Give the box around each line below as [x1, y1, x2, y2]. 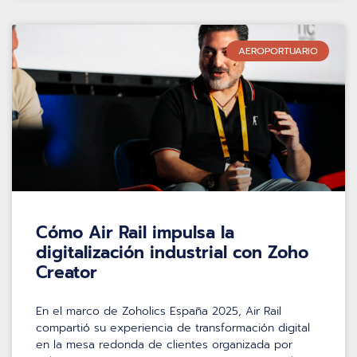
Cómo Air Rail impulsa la [36, 219, 234, 245]
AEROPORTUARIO [237, 43, 318, 58]
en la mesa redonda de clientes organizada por [36, 335, 292, 353]
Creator [36, 259, 97, 285]
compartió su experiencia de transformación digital [36, 319, 310, 336]
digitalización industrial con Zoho [36, 239, 308, 265]
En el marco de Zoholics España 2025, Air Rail [36, 302, 281, 320]
